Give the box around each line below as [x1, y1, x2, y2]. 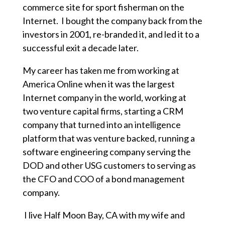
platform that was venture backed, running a [22, 133, 195, 144]
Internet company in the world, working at [22, 92, 186, 103]
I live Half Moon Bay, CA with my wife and [22, 209, 185, 221]
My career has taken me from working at [22, 65, 179, 76]
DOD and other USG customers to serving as [22, 160, 196, 171]
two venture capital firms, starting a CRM [22, 105, 183, 117]
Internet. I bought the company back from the [22, 15, 202, 27]
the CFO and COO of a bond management [22, 173, 185, 185]
